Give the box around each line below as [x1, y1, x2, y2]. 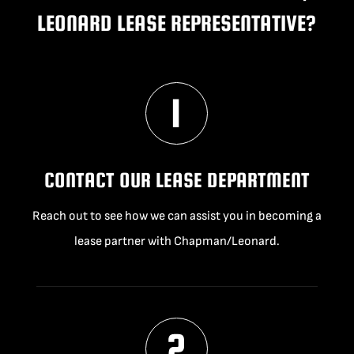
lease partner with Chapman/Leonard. [73, 234, 280, 250]
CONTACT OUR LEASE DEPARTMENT [43, 168, 310, 192]
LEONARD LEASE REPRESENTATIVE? [37, 10, 317, 36]
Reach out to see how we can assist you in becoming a [32, 209, 322, 224]
